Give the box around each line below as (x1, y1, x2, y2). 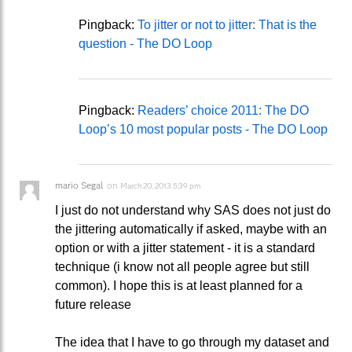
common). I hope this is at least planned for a (55, 278, 302, 292)
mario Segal (55, 178, 103, 191)
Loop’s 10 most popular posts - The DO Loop (79, 122, 328, 136)
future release (55, 297, 131, 311)
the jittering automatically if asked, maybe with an (55, 222, 327, 236)
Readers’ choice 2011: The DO (137, 103, 309, 117)
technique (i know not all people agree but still (55, 259, 310, 273)
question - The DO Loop (79, 37, 212, 51)
